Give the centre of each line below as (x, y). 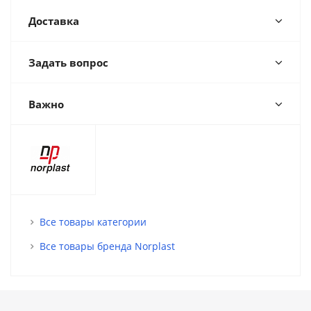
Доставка (54, 21)
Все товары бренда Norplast (107, 246)
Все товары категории (93, 222)
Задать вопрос (68, 62)
